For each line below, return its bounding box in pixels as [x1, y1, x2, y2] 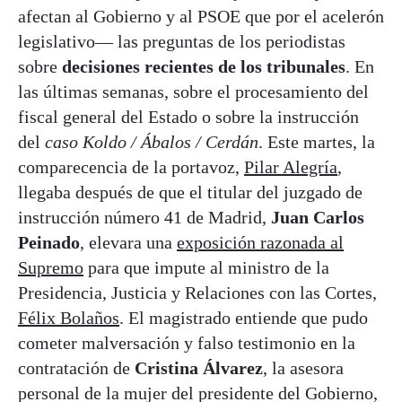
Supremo [18, 257, 83, 277]
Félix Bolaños [18, 307, 119, 328]
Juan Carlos [271, 206, 364, 227]
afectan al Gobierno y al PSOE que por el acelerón [18, 5, 384, 26]
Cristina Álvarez [135, 357, 263, 378]
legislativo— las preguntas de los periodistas [18, 31, 345, 51]
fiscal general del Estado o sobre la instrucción [18, 106, 359, 127]
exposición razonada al [177, 232, 344, 252]
